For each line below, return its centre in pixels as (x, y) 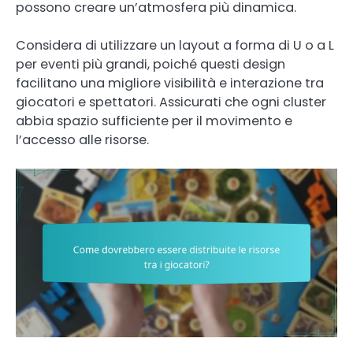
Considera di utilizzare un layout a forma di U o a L (175, 45)
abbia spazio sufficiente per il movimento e (154, 121)
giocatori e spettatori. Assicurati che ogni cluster (171, 102)
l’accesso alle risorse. (82, 139)
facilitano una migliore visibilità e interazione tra (170, 83)
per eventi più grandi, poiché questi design (150, 64)
